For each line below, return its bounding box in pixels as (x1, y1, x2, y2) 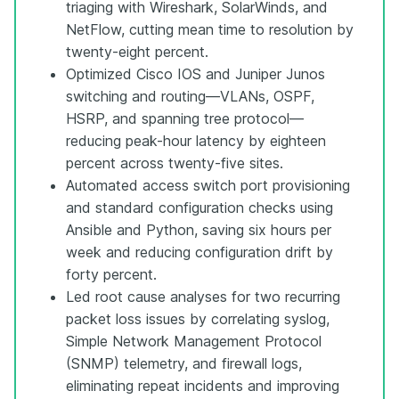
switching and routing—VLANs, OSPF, (66, 86, 314, 105)
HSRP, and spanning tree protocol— (66, 109, 304, 127)
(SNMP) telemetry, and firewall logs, (66, 354, 302, 372)
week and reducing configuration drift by (66, 242, 333, 261)
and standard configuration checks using (66, 198, 333, 216)
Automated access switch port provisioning (66, 175, 350, 194)
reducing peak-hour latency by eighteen (66, 131, 326, 150)
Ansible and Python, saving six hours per (66, 220, 331, 239)
